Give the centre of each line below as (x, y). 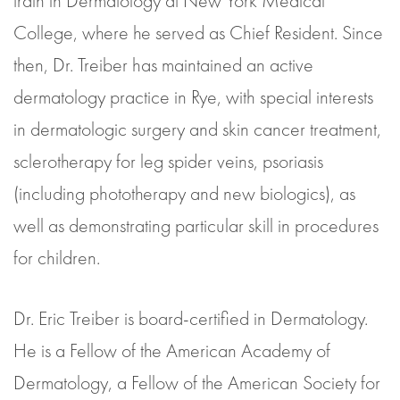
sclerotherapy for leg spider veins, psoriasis (168, 162)
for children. (57, 258)
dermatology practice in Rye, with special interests (193, 97)
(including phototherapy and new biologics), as (184, 194)
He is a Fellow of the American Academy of (172, 351)
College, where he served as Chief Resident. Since (198, 33)
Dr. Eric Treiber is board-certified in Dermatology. (191, 319)
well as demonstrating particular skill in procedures (196, 226)
